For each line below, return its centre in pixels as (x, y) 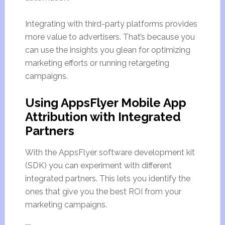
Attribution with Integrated (103, 117)
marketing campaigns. (66, 205)
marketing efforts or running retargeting (97, 63)
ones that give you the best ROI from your (103, 192)
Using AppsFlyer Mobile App (105, 103)
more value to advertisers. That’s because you (110, 37)
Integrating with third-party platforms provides (111, 24)
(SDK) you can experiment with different (98, 165)
